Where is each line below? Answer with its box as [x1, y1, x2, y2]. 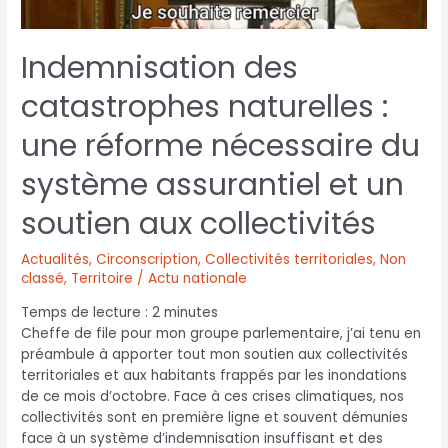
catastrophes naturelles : [21, 86, 389, 129]
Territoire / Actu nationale [71, 269, 248, 289]
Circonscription [96, 250, 199, 270]
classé [21, 269, 65, 289]
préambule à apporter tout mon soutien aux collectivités [21, 344, 409, 364]
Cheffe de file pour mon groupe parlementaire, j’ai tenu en [21, 323, 422, 343]
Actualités [21, 250, 90, 270]
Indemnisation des [21, 47, 299, 90]
